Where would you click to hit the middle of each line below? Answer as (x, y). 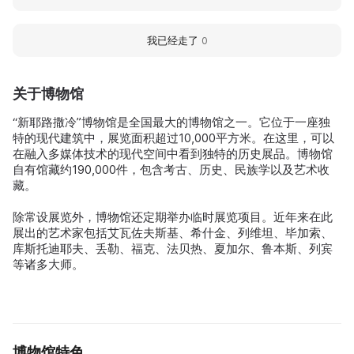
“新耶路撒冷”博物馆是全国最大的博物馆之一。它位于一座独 (171, 122)
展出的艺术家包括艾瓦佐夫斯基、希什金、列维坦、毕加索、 (173, 232)
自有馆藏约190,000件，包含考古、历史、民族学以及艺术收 (171, 169)
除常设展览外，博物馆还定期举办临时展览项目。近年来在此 (173, 217)
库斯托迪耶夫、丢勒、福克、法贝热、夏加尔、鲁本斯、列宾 (173, 248)
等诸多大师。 (48, 264)
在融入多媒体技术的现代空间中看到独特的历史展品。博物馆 (173, 153)
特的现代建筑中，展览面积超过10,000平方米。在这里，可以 (173, 137)
